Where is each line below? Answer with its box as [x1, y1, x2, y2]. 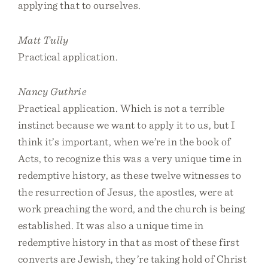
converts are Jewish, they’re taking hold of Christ [18, 252, 246, 265]
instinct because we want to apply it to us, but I [18, 118, 236, 131]
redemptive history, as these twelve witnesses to [18, 169, 241, 181]
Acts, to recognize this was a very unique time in [18, 152, 242, 165]
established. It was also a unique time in [18, 219, 204, 232]
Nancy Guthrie [18, 85, 87, 98]
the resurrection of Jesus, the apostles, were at [18, 185, 234, 198]
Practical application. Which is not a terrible [18, 102, 225, 114]
